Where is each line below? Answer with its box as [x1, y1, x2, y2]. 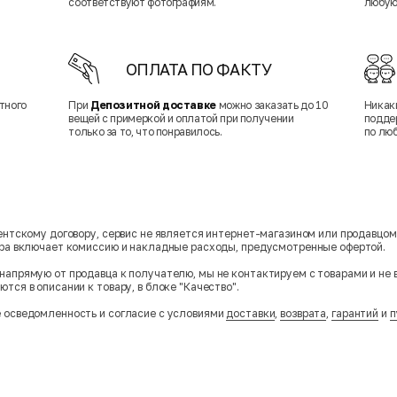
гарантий [331, 307, 379, 321]
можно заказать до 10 [216, 98, 329, 113]
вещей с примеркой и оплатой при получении [68, 112, 294, 126]
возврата [280, 307, 327, 321]
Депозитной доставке [90, 98, 217, 113]
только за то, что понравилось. [68, 125, 222, 139]
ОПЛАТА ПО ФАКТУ [126, 59, 271, 80]
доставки [226, 307, 276, 321]
